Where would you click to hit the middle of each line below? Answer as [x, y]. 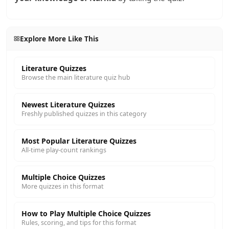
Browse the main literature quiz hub [76, 77]
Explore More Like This [59, 39]
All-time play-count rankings [64, 150]
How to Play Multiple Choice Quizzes [86, 213]
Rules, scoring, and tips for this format [79, 223]
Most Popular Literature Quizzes [79, 141]
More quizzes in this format [63, 186]
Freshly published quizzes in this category [84, 114]
